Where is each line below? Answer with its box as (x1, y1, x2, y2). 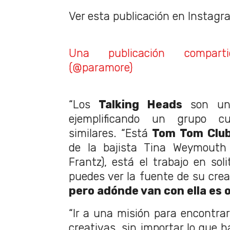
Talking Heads (99, 98, 183, 111)
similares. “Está (69, 127, 152, 140)
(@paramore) (69, 61, 132, 74)
